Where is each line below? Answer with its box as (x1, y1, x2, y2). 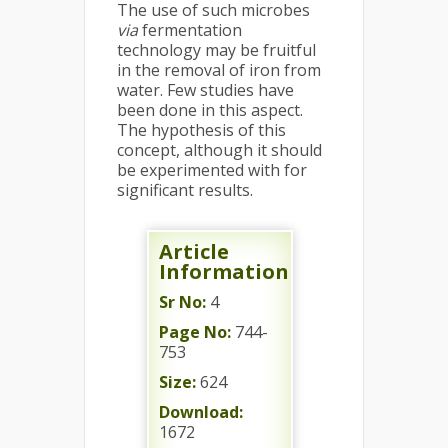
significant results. (117, 179, 253, 201)
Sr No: (159, 291, 206, 313)
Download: (159, 401, 243, 423)
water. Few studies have (117, 79, 294, 101)
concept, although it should (117, 139, 322, 161)
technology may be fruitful (117, 39, 316, 61)
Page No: (159, 321, 231, 343)
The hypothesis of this (117, 119, 286, 141)
